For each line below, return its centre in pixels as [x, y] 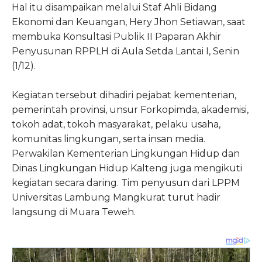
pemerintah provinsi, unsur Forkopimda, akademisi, [130, 109]
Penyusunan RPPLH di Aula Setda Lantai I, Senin [125, 51]
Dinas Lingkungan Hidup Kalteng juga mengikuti [127, 168]
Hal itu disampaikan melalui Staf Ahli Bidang [114, 7]
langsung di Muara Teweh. [74, 212]
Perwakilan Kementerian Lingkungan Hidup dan [126, 153]
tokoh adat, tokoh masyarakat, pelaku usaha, [116, 124]
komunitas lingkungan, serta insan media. [108, 139]
